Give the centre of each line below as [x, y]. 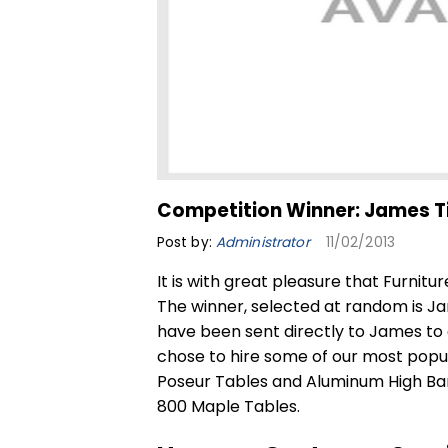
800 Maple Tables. [228, 406]
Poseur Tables [212, 381]
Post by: [186, 242]
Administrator [262, 242]
